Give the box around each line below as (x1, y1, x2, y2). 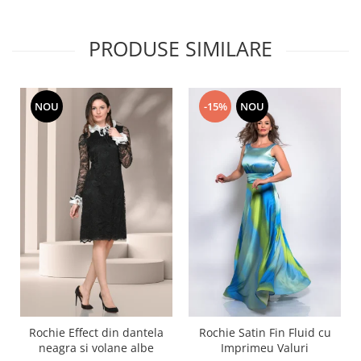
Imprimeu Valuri (221, 339, 309, 355)
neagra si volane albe (39, 339, 154, 355)
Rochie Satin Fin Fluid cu (198, 324, 331, 340)
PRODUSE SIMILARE (89, 35, 272, 63)
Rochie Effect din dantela (29, 324, 164, 340)
